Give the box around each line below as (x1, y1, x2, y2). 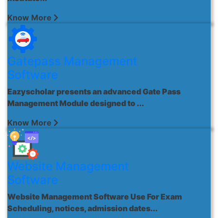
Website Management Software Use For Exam (7, 192, 182, 201)
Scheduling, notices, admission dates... (7, 203, 158, 213)
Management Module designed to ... (7, 98, 144, 108)
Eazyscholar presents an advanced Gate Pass (7, 87, 181, 96)
